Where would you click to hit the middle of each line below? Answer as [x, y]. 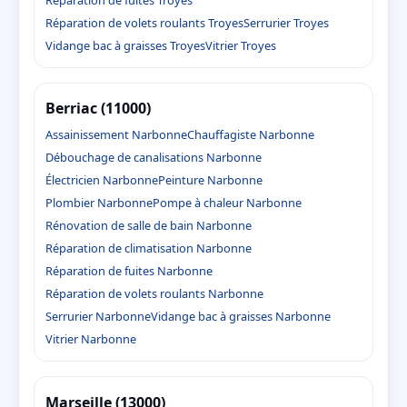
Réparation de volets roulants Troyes [144, 23]
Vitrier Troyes [241, 46]
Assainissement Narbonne [116, 135]
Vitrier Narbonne [91, 339]
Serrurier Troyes [286, 23]
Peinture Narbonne [210, 180]
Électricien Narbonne [102, 180]
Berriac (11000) [98, 109]
